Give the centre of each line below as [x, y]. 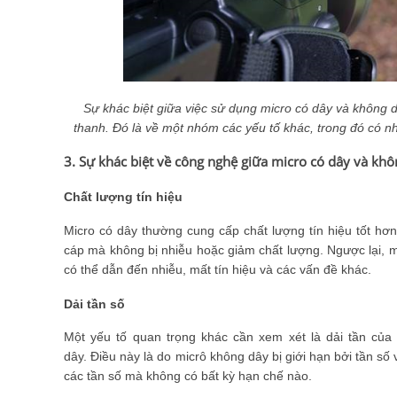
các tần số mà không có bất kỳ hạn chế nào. [188, 375]
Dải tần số [94, 304]
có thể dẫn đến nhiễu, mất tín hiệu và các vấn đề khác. [218, 269]
